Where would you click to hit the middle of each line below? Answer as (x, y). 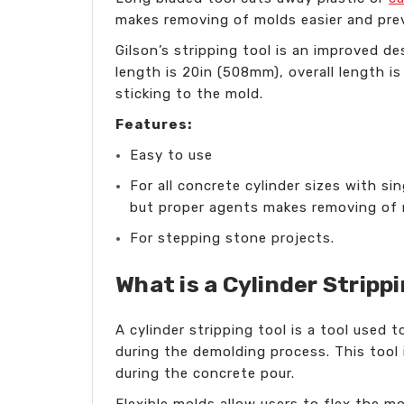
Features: (154, 124)
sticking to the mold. (189, 93)
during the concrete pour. (205, 373)
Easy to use (172, 155)
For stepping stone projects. (233, 238)
